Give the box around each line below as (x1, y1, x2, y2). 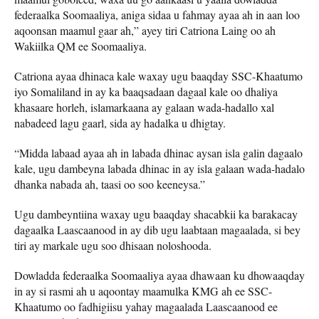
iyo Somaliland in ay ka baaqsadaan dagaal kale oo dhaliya (14, 83, 278, 99)
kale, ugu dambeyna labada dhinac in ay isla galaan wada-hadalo (14, 160, 305, 176)
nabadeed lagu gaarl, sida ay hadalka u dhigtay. (14, 115, 226, 130)
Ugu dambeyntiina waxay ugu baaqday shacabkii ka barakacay (14, 206, 298, 221)
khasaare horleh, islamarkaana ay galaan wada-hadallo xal (14, 99, 274, 115)
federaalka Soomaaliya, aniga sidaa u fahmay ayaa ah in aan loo (14, 6, 300, 22)
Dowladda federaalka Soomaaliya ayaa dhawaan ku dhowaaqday (14, 267, 305, 283)
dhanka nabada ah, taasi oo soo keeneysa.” (14, 176, 205, 192)
